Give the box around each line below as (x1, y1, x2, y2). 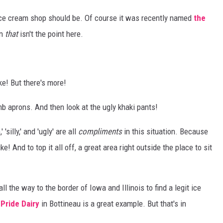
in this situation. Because (122, 126, 208, 137)
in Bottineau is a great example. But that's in (39, 199, 186, 209)
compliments (78, 126, 122, 137)
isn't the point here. (18, 29, 83, 39)
